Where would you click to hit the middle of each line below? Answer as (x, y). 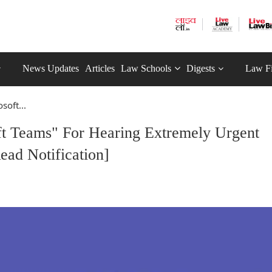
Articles (100, 68)
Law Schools (146, 68)
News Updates (51, 68)
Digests (201, 68)
